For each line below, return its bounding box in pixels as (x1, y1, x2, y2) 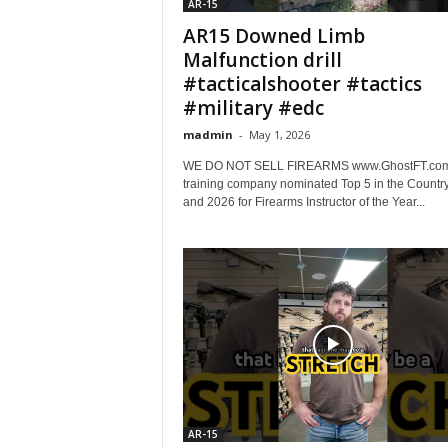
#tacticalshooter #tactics (182, 71, 422, 97)
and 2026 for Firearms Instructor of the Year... (182, 195, 425, 209)
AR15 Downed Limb (182, 23, 365, 49)
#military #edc (182, 95, 324, 121)
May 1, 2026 (248, 127, 310, 142)
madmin (182, 127, 233, 142)
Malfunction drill (182, 47, 342, 73)
